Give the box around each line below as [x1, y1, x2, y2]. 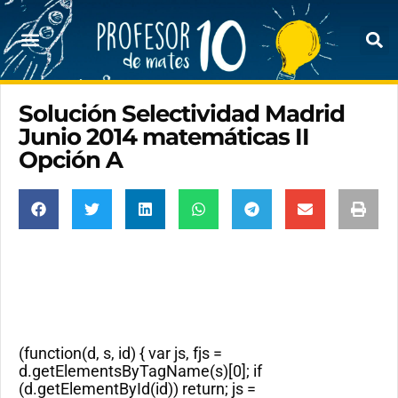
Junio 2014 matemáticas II [19, 123, 309, 151]
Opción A [19, 146, 123, 174]
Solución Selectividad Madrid [19, 99, 345, 128]
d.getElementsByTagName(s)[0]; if [19, 362, 262, 380]
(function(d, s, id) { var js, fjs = [19, 344, 222, 362]
